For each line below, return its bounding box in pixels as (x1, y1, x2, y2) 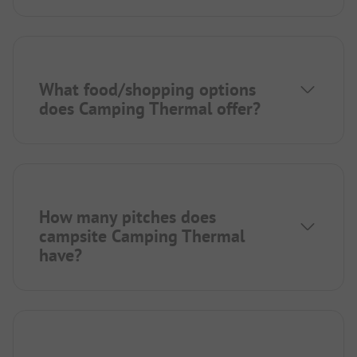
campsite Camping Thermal (39, 225, 245, 248)
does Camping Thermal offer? (39, 97, 261, 120)
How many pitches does (39, 206, 216, 229)
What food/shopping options (39, 78, 256, 101)
